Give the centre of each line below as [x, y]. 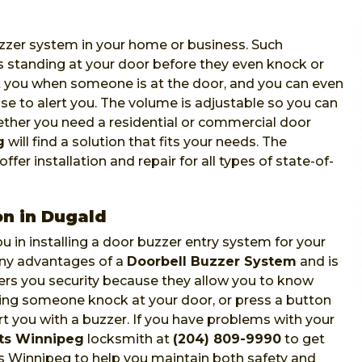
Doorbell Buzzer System [212, 261]
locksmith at [128, 339]
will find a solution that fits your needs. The [146, 142]
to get [303, 339]
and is [318, 261]
